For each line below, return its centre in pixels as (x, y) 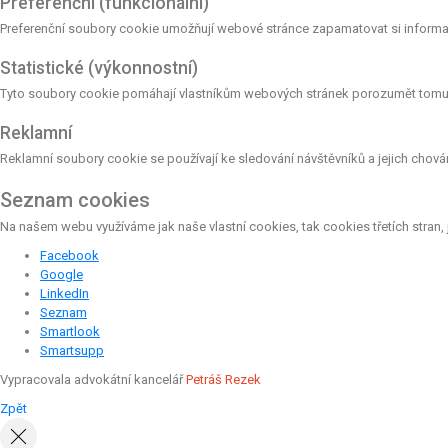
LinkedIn (64, 293)
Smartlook (70, 331)
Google (61, 274)
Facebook (69, 255)
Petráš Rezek (223, 379)
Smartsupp (72, 350)
